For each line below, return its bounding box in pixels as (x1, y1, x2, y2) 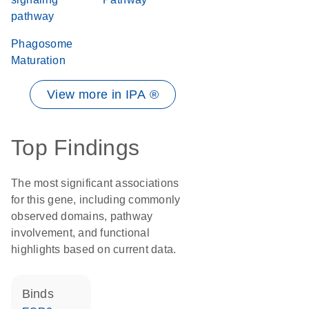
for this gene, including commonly (11, 194, 181, 206)
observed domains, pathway (11, 210, 153, 222)
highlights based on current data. (11, 243, 177, 255)
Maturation (11, 54, 66, 66)
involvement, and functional (11, 227, 150, 239)
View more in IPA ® (46, 88, 159, 101)
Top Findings (11, 135, 139, 160)
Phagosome (11, 38, 73, 50)
